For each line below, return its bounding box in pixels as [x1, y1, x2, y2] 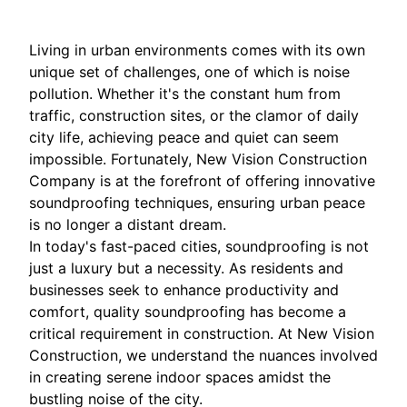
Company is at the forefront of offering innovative [29, 172, 375, 191]
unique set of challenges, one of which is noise [29, 63, 350, 82]
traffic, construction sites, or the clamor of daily [29, 106, 359, 125]
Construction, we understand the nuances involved [29, 346, 378, 365]
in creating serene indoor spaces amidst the [29, 368, 331, 387]
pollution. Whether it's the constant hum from [29, 84, 341, 104]
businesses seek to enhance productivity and [29, 281, 339, 300]
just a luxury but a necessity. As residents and [29, 259, 343, 278]
